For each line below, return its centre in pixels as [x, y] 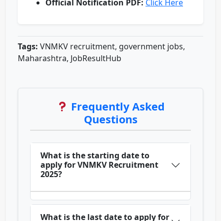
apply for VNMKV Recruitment [99, 165]
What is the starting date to [95, 156]
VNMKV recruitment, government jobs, [111, 47]
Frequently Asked [117, 107]
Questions [110, 119]
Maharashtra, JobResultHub [70, 58]
